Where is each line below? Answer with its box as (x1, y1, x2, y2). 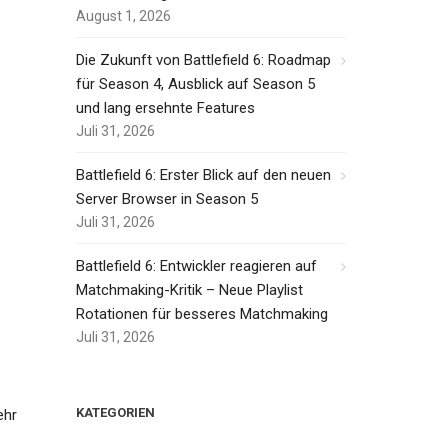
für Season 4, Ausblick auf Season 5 (76, 75, 315, 93)
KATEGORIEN (76, 405, 155, 420)
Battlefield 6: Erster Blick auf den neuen (76, 166, 331, 184)
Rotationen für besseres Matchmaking (76, 305, 328, 323)
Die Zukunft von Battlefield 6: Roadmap (76, 51, 331, 69)
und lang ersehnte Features (76, 99, 255, 117)
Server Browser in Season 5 (76, 190, 258, 208)
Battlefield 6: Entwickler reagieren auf (76, 257, 317, 275)
